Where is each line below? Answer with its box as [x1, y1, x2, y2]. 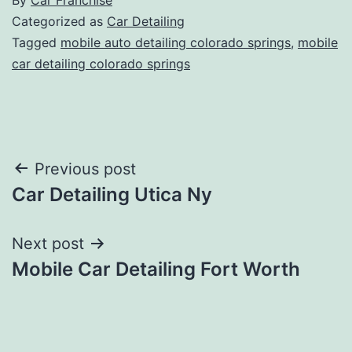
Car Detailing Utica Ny [12, 182, 212, 206]
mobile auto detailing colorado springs [60, 34, 291, 50]
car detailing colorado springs [12, 55, 190, 71]
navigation [11, 191, 148, 226]
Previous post [35, 159, 136, 178]
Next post [12, 233, 84, 253]
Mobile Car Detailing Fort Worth [12, 257, 300, 280]
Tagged [12, 34, 60, 50]
